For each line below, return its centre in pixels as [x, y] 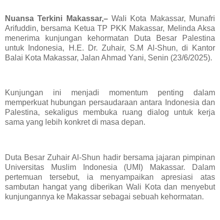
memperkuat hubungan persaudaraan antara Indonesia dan [110, 103]
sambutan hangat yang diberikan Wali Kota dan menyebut [110, 187]
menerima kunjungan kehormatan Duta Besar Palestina [110, 38]
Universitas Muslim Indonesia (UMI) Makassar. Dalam [110, 167]
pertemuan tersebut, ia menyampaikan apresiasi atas [110, 177]
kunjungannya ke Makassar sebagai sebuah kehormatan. [104, 196]
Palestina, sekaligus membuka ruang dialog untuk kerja [110, 112]
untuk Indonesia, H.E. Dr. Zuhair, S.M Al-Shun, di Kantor [110, 48]
